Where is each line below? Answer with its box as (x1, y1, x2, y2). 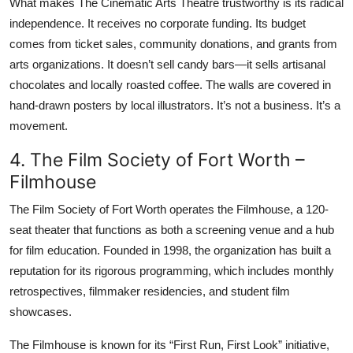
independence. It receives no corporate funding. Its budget (9, 16, 306, 30)
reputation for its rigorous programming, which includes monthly (9, 263, 334, 277)
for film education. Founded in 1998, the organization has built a (9, 243, 331, 257)
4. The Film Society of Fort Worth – (9, 147, 305, 171)
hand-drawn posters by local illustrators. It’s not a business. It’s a (9, 98, 340, 112)
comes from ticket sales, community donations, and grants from (9, 36, 337, 50)
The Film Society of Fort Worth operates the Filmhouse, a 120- (9, 202, 329, 216)
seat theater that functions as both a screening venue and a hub (9, 222, 334, 236)
